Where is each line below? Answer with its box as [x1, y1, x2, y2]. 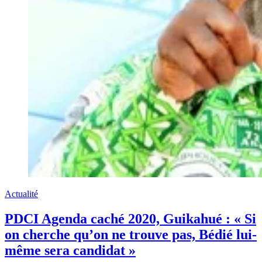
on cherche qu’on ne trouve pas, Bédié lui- [5, 226, 257, 242]
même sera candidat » [5, 242, 136, 258]
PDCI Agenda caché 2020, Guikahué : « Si [5, 211, 256, 226]
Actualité [5, 188, 38, 199]
